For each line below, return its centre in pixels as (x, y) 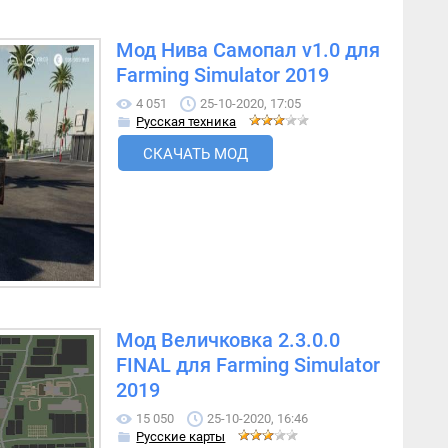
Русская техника (186, 122)
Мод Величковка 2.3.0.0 (228, 341)
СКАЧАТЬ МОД (196, 154)
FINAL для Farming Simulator (248, 366)
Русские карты (181, 437)
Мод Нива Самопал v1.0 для (248, 51)
